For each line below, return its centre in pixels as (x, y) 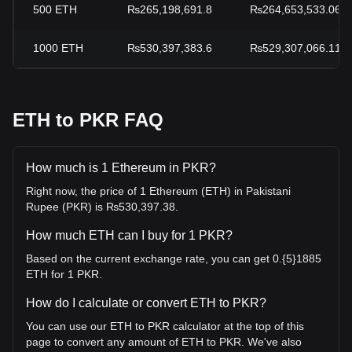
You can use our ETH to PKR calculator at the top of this (165, 326)
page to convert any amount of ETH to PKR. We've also (164, 342)
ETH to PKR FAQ (88, 120)
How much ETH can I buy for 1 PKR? (129, 235)
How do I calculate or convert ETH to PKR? (146, 303)
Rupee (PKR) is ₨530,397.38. (102, 207)
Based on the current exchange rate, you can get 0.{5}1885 (174, 258)
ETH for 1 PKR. (64, 274)
